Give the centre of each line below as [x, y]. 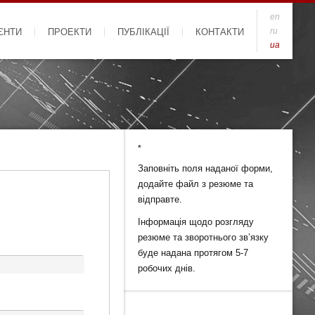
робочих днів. [167, 268]
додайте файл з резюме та [195, 184]
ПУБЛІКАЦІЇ [143, 32]
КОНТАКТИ [220, 32]
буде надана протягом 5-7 [193, 253]
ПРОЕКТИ [70, 32]
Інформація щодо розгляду [196, 222]
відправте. [160, 199]
